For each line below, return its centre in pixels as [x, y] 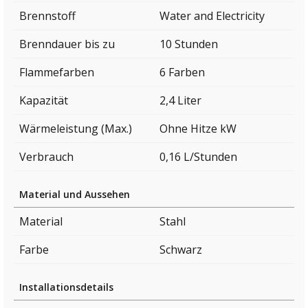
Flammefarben [57, 72]
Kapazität [44, 100]
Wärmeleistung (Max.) [76, 128]
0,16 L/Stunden [198, 156]
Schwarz [181, 249]
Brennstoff [47, 15]
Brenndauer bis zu [67, 44]
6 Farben [182, 72]
